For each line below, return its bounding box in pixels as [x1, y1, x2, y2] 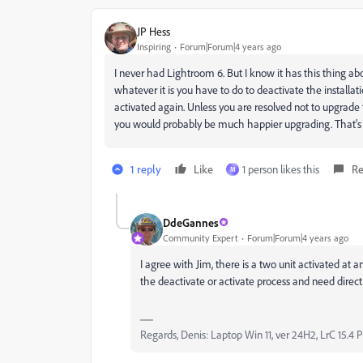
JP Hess [137, 23, 170, 38]
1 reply [130, 162, 161, 176]
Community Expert [163, 231, 238, 244]
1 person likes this [242, 162, 319, 176]
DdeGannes [163, 215, 219, 229]
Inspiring [137, 40, 171, 53]
